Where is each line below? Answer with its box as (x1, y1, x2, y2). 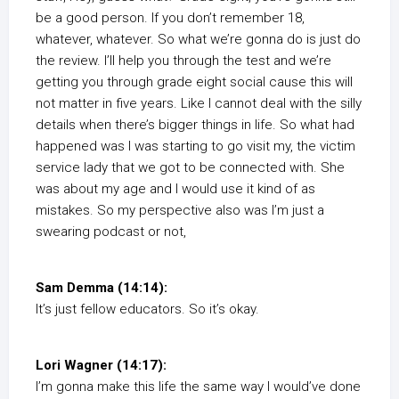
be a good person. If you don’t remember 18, (36, 10, 305, 27)
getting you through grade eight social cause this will (36, 74, 353, 91)
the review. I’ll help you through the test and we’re (36, 53, 331, 69)
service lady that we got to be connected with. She (36, 159, 345, 176)
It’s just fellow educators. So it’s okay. (36, 301, 259, 318)
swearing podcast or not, (36, 224, 186, 240)
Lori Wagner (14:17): (36, 357, 167, 374)
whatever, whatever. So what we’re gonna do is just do (36, 31, 361, 48)
